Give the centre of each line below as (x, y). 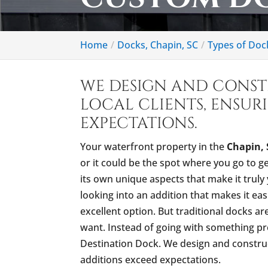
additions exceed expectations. (151, 260)
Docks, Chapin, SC (158, 45)
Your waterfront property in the (154, 147)
